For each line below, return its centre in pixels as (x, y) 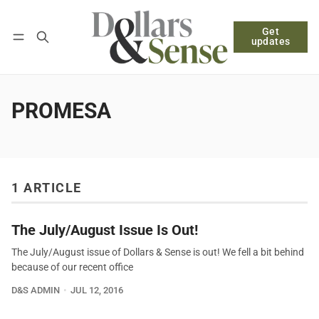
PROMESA (61, 111)
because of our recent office (72, 268)
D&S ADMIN (36, 291)
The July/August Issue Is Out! (105, 230)
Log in (38, 40)
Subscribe (102, 40)
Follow (220, 40)
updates (271, 42)
